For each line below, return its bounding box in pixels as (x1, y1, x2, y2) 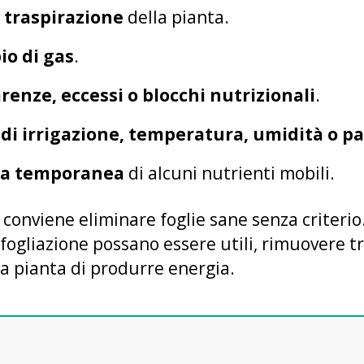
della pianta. (123, 6, 229, 28)
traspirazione (4, 6, 123, 28)
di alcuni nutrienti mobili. (124, 162, 335, 184)
